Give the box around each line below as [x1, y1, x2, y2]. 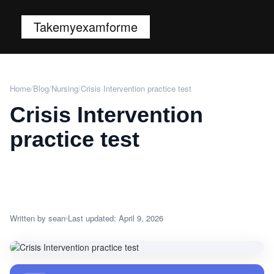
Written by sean [10, 212, 65, 224]
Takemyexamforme [34, 18, 138, 35]
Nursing [51, 83, 78, 94]
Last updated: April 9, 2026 [68, 212, 163, 224]
